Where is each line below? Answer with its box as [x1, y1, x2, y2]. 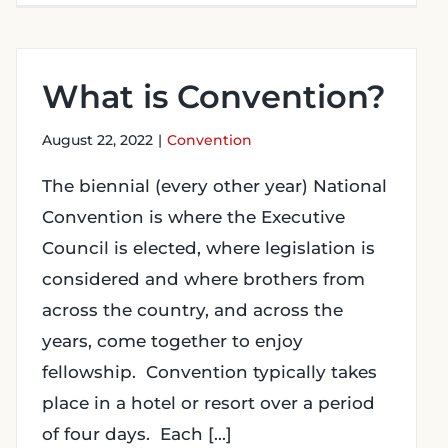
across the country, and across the [42, 300, 343, 320]
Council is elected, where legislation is [42, 238, 375, 258]
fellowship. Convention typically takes [42, 362, 377, 382]
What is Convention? [42, 77, 386, 116]
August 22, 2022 [42, 131, 153, 149]
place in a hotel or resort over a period [42, 393, 375, 413]
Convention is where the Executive [42, 207, 345, 227]
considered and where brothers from [42, 269, 365, 289]
